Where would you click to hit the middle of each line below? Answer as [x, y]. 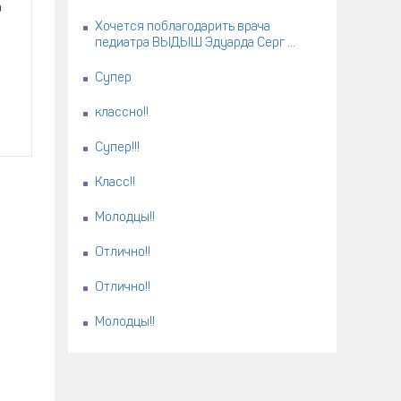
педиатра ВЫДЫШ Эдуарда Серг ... [195, 43]
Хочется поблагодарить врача [183, 27]
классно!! [122, 113]
